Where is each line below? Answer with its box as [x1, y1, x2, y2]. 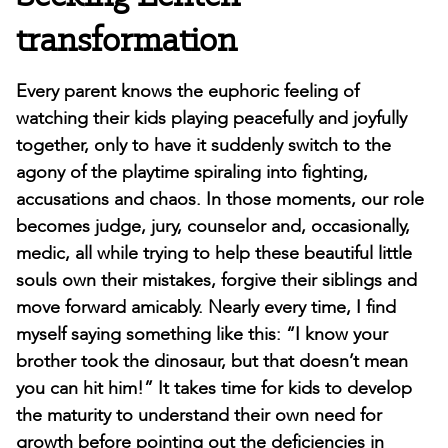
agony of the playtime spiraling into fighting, [16, 160, 368, 186]
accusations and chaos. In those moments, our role [16, 187, 424, 213]
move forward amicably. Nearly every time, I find [16, 295, 396, 321]
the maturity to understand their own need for [16, 403, 382, 429]
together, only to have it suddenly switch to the [16, 133, 391, 159]
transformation [16, 17, 237, 62]
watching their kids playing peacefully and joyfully [16, 106, 407, 132]
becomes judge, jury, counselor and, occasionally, [16, 214, 410, 240]
